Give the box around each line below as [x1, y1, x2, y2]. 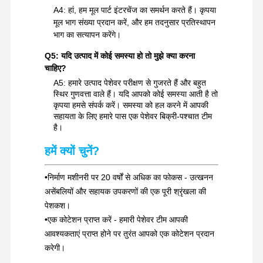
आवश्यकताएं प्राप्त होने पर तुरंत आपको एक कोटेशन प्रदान [44, 229, 214, 239]
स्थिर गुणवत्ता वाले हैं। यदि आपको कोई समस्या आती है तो [53, 89, 218, 99]
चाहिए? [44, 63, 66, 73]
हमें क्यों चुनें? [44, 144, 99, 158]
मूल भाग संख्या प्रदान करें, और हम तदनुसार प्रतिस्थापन [53, 18, 215, 28]
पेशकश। [44, 201, 70, 211]
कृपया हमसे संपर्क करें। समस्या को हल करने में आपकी [53, 100, 208, 110]
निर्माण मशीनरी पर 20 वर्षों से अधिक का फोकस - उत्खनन [47, 173, 213, 183]
